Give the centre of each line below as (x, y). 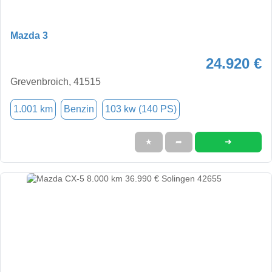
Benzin (79, 109)
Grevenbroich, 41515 (56, 81)
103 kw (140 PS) (141, 109)
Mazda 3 (29, 35)
